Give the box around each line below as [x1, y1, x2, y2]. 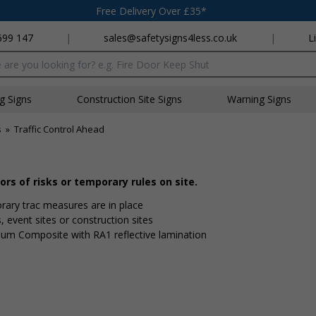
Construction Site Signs [77, 92, 182, 106]
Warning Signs [227, 92, 291, 106]
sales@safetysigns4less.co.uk [104, 31, 238, 44]
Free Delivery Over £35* [96, 4, 207, 18]
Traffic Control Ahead [14, 123, 104, 135]
